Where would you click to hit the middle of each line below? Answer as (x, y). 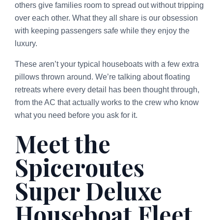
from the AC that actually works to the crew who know (107, 102)
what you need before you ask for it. (76, 115)
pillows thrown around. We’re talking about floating (102, 77)
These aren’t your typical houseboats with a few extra (107, 64)
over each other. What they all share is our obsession (106, 18)
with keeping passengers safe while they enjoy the (102, 30)
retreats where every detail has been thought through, (107, 89)
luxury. (26, 43)
